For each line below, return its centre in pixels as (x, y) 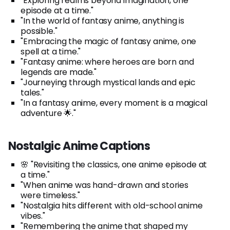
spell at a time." (51, 51)
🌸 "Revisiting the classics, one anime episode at (114, 164)
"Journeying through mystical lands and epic (108, 82)
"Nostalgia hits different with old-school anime (112, 205)
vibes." (33, 216)
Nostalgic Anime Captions (79, 146)
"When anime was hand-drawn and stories (104, 185)
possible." (39, 31)
